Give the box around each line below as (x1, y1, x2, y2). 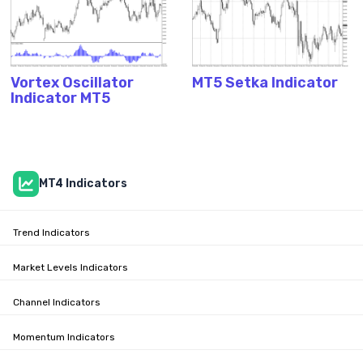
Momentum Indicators (13, 331, 115, 343)
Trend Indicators (13, 226, 90, 238)
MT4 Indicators (39, 176, 127, 190)
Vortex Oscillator (11, 73, 135, 92)
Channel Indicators (13, 296, 100, 308)
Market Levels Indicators (13, 261, 128, 273)
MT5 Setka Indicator (191, 73, 338, 92)
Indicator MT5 (11, 88, 111, 107)
